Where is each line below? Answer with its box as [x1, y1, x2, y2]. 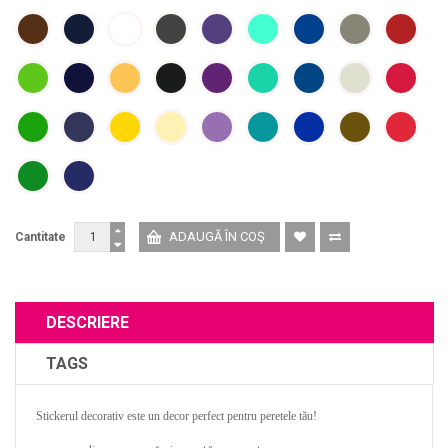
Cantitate [15, 230, 66, 244]
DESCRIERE [46, 313, 129, 332]
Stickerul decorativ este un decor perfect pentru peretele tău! [36, 409, 317, 423]
